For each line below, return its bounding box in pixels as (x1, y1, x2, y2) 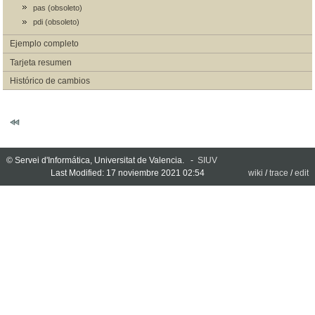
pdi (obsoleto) (32, 18, 79, 27)
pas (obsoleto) (32, 4, 82, 13)
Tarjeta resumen (9, 57, 72, 67)
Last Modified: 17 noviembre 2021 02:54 (50, 168, 205, 178)
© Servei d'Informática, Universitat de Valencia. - (6, 155, 198, 165)
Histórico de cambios (9, 75, 90, 86)
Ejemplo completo (9, 39, 79, 49)
